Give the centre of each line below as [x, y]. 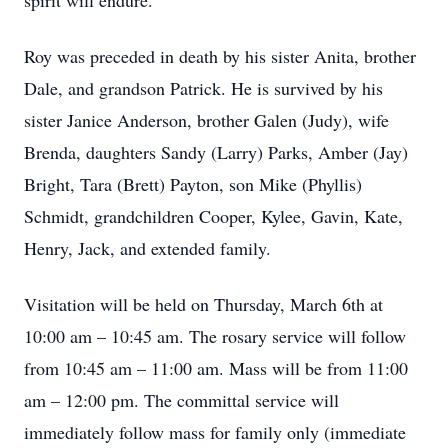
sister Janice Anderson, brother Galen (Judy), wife [206, 120]
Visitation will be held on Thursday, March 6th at [203, 304]
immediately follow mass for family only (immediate [215, 432]
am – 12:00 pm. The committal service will [181, 400]
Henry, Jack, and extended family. [147, 248]
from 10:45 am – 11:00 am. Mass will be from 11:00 [216, 368]
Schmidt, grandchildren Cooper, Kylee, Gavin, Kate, [213, 216]
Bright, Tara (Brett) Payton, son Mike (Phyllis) [193, 184]
